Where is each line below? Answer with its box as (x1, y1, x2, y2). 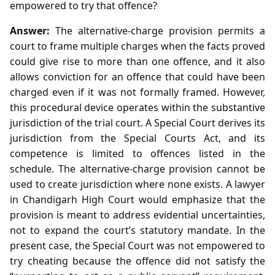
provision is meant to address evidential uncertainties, (10, 207, 265, 222)
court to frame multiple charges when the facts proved (10, 39, 265, 53)
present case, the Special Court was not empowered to (10, 238, 265, 252)
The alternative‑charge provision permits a (50, 23, 265, 37)
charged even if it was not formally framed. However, (10, 85, 265, 99)
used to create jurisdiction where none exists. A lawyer (10, 177, 265, 191)
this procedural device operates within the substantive (10, 100, 265, 114)
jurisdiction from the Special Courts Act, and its (10, 131, 265, 145)
